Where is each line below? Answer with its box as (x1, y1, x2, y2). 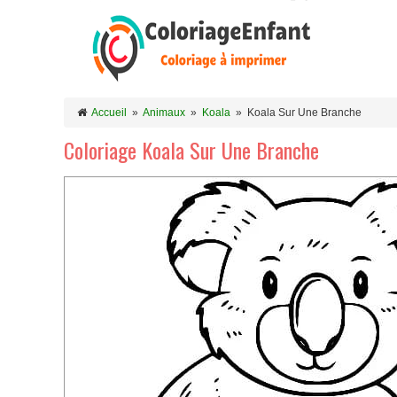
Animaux (143, 106, 185, 119)
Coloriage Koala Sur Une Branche (64, 134, 319, 166)
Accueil (91, 106, 127, 119)
